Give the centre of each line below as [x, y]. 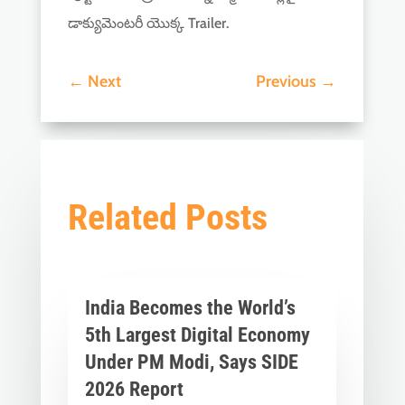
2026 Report [134, 390]
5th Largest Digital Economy [197, 335]
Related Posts [167, 218]
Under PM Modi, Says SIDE [191, 363]
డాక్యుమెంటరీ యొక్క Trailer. [148, 24]
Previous [287, 82]
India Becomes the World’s [190, 308]
